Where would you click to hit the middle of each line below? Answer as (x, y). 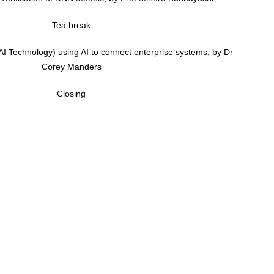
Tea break (71, 25)
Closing (71, 93)
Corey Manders (71, 66)
